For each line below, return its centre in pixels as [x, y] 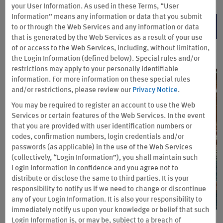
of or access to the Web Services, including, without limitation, [111, 49]
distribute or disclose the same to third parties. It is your [100, 179]
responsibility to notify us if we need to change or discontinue [109, 189]
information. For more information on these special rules [101, 80]
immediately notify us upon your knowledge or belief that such [111, 210]
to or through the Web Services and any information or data [105, 28]
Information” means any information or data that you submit [107, 17]
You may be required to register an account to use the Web [103, 106]
